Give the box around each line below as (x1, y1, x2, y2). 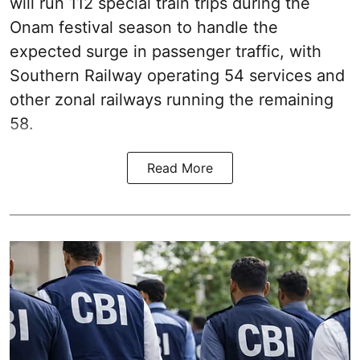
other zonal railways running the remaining (10, 89, 333, 109)
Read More (147, 159, 213, 176)
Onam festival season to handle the (10, 17, 278, 37)
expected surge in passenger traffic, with (10, 41, 321, 61)
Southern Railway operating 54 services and (10, 65, 345, 85)
